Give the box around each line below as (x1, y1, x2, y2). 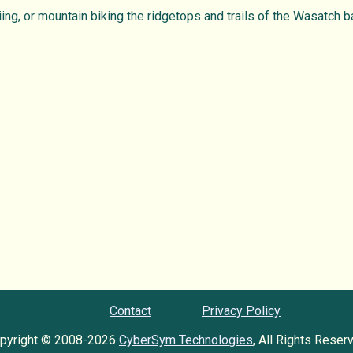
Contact (110, 303, 151, 318)
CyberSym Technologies (119, 333, 253, 347)
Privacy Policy (202, 303, 281, 318)
